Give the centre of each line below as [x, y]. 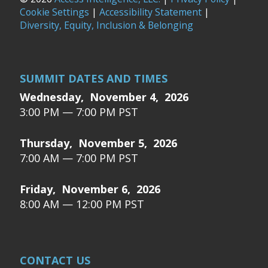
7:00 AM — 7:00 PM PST [79, 158]
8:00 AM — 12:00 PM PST [82, 204]
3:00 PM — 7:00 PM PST [79, 112]
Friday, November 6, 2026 [90, 189]
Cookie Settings [54, 12]
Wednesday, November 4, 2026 [104, 97]
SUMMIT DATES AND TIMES [94, 79]
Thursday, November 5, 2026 [98, 143]
